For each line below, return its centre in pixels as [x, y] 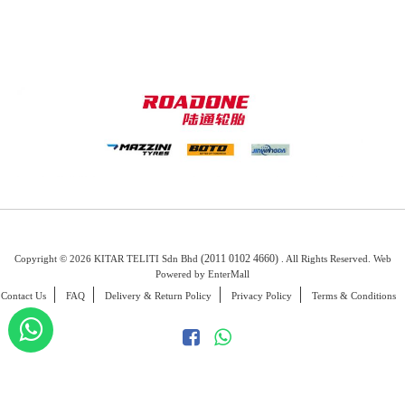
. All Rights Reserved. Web [336, 259]
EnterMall [229, 274]
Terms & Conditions [354, 295]
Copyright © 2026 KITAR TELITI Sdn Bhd [107, 259]
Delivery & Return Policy [158, 295]
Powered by [182, 274]
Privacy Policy [262, 295]
